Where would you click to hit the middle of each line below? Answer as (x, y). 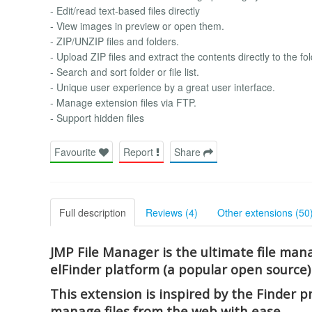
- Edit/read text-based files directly (125, 10)
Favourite (77, 151)
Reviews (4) (172, 212)
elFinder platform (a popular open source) (180, 269)
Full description (93, 212)
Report (140, 151)
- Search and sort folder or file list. (125, 71)
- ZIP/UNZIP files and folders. (115, 41)
